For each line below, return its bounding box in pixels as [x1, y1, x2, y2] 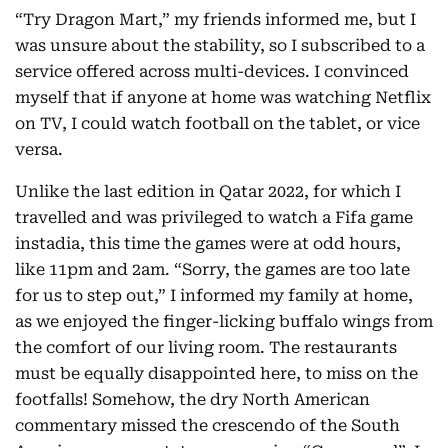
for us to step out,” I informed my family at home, [15, 285, 413, 305]
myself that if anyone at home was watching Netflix [15, 87, 431, 107]
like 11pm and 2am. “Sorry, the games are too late [15, 259, 410, 279]
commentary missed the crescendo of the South [15, 415, 400, 435]
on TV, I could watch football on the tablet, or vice [15, 113, 420, 133]
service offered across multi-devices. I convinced [15, 61, 409, 81]
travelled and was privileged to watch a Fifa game [15, 207, 413, 227]
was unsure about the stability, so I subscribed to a [15, 35, 425, 55]
